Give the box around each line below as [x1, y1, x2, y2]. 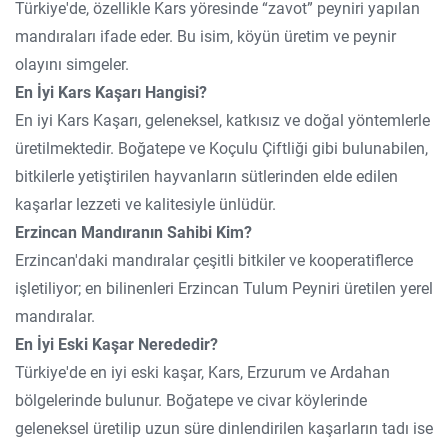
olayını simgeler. [15, 55, 129, 74]
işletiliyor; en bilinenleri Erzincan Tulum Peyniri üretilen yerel [15, 279, 433, 298]
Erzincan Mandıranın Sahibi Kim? [15, 223, 252, 242]
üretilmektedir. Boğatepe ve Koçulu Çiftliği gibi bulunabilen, [15, 139, 428, 158]
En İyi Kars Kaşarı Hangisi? [15, 83, 207, 102]
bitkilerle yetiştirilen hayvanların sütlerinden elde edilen [15, 167, 398, 186]
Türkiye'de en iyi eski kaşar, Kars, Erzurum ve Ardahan [15, 363, 390, 382]
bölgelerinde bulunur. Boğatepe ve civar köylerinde [15, 391, 367, 410]
